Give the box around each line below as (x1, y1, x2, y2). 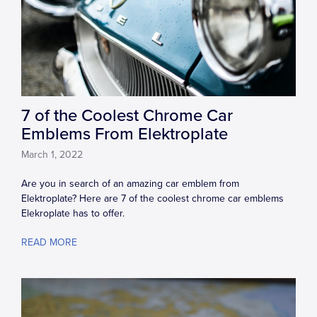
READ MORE (21, 236, 77, 249)
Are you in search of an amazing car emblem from (21, 178, 239, 190)
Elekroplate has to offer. (21, 207, 125, 220)
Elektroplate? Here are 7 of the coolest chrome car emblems (21, 192, 284, 205)
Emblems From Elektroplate (21, 124, 228, 145)
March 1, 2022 (21, 149, 83, 161)
